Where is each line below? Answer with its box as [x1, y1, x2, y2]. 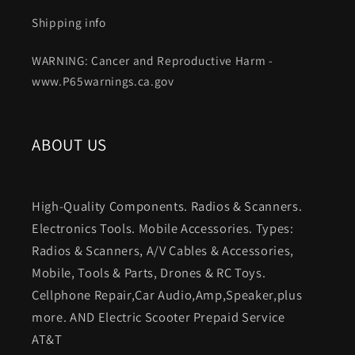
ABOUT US [32, 133, 108, 155]
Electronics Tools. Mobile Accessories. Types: [32, 219, 294, 237]
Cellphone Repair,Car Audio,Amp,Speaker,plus [32, 285, 303, 303]
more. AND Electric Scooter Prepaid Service [32, 307, 285, 326]
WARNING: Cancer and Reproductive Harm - [32, 52, 273, 68]
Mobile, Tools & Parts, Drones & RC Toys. [32, 263, 266, 281]
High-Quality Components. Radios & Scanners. [32, 197, 303, 215]
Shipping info [32, 13, 106, 30]
